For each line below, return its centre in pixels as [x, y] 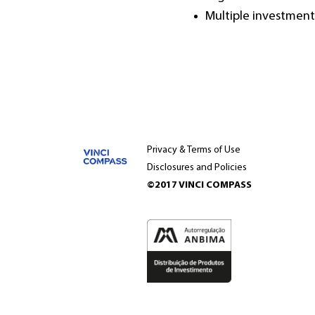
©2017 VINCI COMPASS [199, 185]
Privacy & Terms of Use [194, 150]
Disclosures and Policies [197, 168]
